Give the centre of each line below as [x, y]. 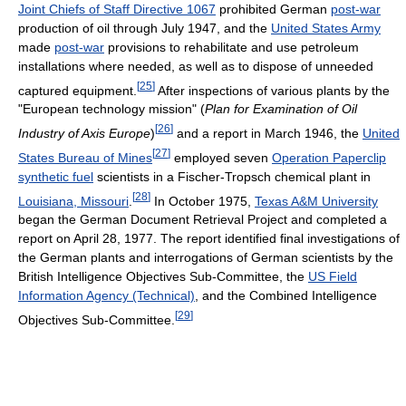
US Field [333, 277]
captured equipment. [77, 90]
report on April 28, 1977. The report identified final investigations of [209, 239]
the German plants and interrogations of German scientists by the [206, 258]
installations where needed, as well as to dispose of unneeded [196, 66]
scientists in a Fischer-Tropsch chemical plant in [232, 176]
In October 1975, [203, 201]
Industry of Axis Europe [84, 134]
